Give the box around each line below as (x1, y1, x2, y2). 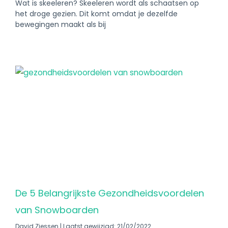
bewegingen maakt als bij (15, 19, 106, 30)
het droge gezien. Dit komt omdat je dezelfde (15, 9, 178, 19)
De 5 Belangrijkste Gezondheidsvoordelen (15, 187, 204, 199)
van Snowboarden (15, 204, 99, 216)
